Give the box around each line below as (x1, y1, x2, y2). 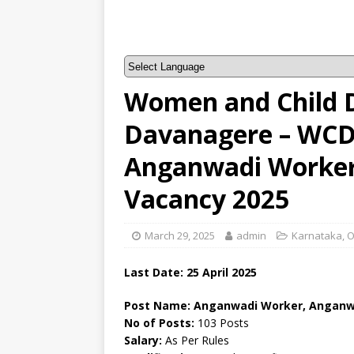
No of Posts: (124, 315, 198, 330)
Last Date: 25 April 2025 (124, 265, 257, 280)
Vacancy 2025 (124, 182, 289, 216)
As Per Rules (165, 333, 229, 348)
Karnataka (292, 228, 342, 243)
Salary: (124, 333, 165, 348)
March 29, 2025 (145, 228, 215, 243)
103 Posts (198, 315, 249, 330)
